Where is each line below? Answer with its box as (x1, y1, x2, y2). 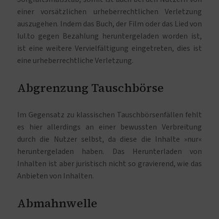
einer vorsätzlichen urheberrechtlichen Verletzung (17, 6, 202, 18)
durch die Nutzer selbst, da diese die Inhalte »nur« (17, 134, 202, 145)
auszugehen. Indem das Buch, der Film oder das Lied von (17, 19, 202, 30)
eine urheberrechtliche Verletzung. (17, 55, 133, 66)
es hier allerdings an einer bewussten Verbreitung (17, 122, 202, 133)
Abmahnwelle (17, 195, 97, 212)
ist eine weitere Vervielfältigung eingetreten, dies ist (17, 43, 202, 54)
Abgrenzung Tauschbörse (17, 80, 164, 96)
